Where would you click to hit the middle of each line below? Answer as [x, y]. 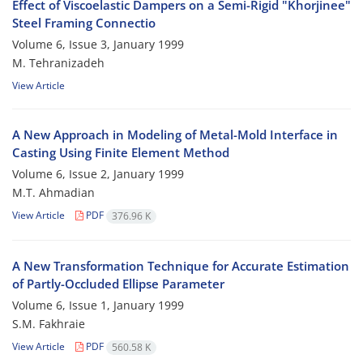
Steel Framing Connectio [84, 23]
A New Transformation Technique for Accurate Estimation [181, 266]
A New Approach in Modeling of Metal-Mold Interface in [175, 135]
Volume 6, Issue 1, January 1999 [98, 305]
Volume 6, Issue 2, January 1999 [98, 174]
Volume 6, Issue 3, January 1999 [98, 45]
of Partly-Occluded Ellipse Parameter [118, 284]
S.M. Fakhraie [49, 324]
